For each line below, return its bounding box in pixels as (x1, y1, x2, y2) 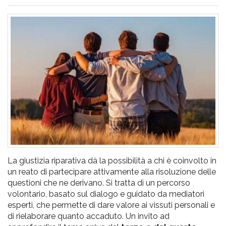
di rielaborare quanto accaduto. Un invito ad (8, 211, 169, 221)
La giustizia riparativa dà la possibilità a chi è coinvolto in (8, 155, 216, 165)
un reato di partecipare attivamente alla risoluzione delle (8, 166, 216, 177)
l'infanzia (7, 13, 110, 42)
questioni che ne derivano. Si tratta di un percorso (8, 178, 190, 188)
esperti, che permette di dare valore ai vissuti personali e (8, 200, 215, 210)
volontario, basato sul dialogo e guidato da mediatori (8, 189, 204, 199)
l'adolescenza (7, 66, 165, 94)
